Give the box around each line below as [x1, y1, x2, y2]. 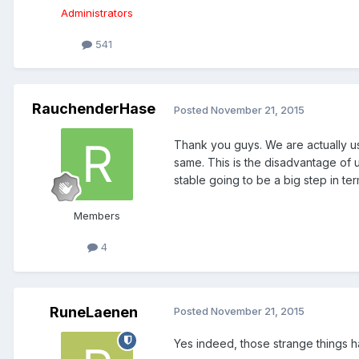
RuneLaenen [50, 303, 138, 321]
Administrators [61, 6, 133, 20]
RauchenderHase [32, 100, 155, 118]
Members [74, 209, 120, 223]
